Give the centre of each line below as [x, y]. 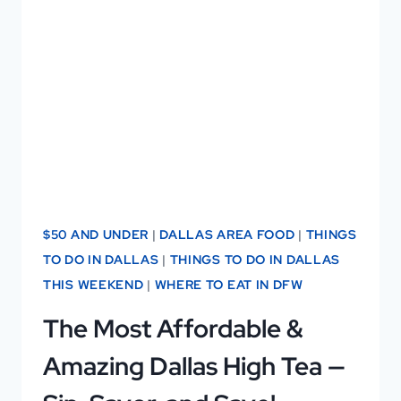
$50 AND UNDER [96, 234]
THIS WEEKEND [94, 284]
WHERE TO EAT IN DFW [229, 284]
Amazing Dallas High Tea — [194, 366]
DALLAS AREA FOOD [227, 234]
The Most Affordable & [173, 328]
